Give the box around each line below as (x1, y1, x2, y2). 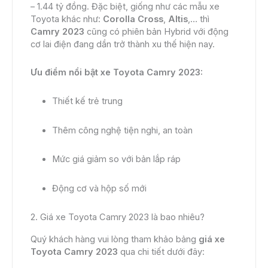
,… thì (188, 14, 209, 25)
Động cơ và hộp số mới (52, 182, 147, 194)
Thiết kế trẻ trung (52, 96, 123, 107)
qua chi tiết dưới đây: (118, 246, 205, 257)
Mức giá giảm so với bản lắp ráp (52, 154, 181, 165)
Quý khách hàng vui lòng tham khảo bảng (31, 233, 199, 245)
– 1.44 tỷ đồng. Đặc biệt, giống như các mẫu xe (31, 1, 220, 13)
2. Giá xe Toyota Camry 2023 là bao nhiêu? (31, 212, 205, 223)
